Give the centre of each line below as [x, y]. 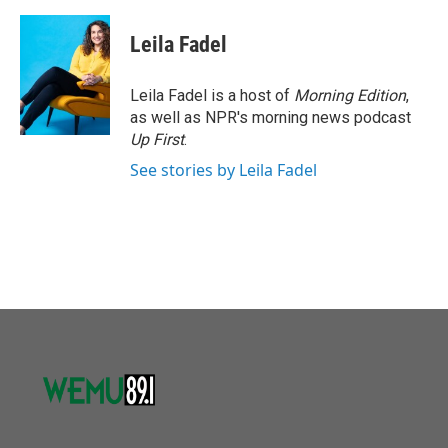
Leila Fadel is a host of [212, 95]
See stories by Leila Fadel [223, 170]
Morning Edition [350, 95]
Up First [157, 139]
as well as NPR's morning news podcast [270, 117]
